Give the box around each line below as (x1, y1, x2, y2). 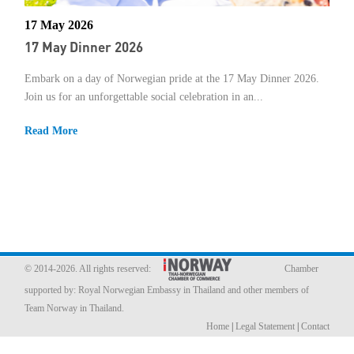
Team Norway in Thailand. (24, 302, 124, 314)
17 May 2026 (24, 17, 93, 32)
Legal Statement (235, 320, 295, 332)
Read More (24, 124, 77, 137)
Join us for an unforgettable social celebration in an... (24, 90, 263, 103)
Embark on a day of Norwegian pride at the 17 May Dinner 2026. (24, 72, 319, 85)
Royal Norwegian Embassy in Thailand (78, 284, 225, 296)
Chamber (242, 262, 318, 274)
